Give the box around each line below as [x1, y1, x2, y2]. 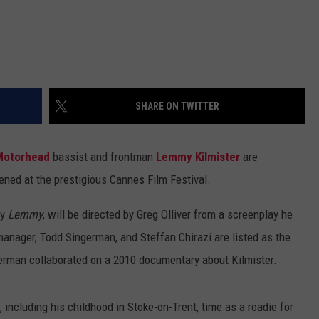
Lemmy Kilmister [156, 150, 240, 164]
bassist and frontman [50, 150, 156, 164]
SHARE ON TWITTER [135, 100, 219, 113]
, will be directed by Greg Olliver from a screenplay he [43, 207, 293, 222]
